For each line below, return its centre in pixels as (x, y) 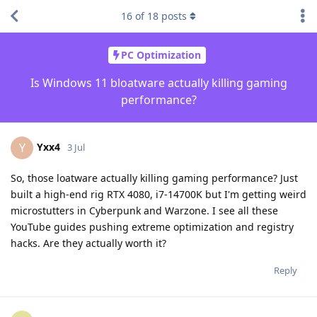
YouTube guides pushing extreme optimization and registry (152, 226)
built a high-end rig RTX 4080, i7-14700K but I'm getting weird (158, 194)
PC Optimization (161, 55)
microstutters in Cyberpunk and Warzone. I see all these (144, 210)
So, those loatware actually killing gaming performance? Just (154, 178)
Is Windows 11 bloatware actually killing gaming (158, 82)
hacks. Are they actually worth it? (88, 243)
